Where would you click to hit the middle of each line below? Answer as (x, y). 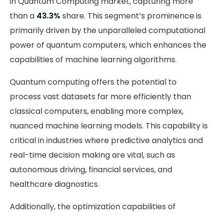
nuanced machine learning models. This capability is (109, 126)
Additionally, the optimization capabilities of (93, 207)
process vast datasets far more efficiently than (100, 97)
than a (23, 16)
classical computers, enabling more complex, (97, 111)
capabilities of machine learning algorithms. (93, 60)
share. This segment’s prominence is (131, 16)
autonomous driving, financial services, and (91, 170)
